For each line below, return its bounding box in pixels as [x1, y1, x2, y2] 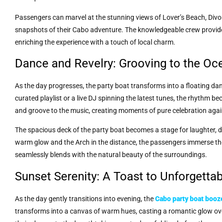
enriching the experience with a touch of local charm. [15, 38, 175, 46]
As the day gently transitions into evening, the [15, 194, 155, 203]
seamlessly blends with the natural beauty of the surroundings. [15, 151, 207, 159]
